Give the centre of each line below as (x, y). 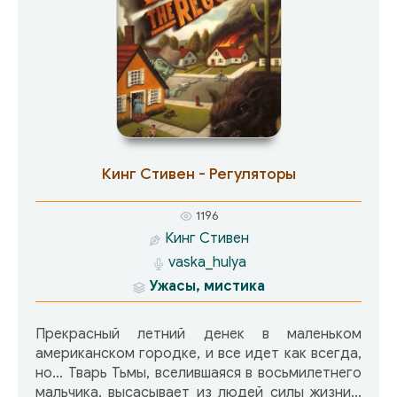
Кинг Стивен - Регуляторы (198, 174)
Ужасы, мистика (207, 287)
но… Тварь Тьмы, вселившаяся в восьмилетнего (198, 374)
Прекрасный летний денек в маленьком (198, 335)
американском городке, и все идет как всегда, (198, 354)
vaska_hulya (207, 263)
